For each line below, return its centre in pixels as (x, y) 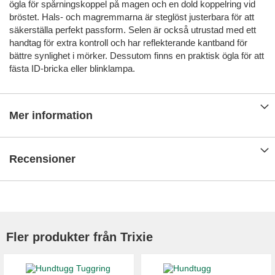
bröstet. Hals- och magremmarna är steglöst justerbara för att (132, 17)
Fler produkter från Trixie (79, 237)
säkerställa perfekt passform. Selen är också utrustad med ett (133, 30)
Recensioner (42, 159)
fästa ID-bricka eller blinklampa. (72, 69)
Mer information (51, 116)
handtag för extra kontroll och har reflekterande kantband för (128, 43)
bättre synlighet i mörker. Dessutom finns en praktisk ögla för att (137, 56)
